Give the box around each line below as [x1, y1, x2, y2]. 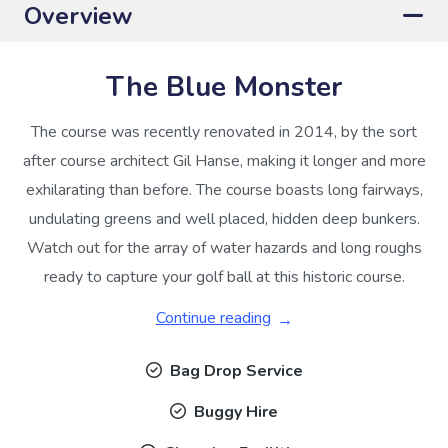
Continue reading [155, 307, 271, 329]
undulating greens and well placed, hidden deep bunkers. [28, 208, 420, 230]
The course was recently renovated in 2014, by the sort [31, 121, 417, 143]
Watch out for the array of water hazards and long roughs [26, 237, 422, 259]
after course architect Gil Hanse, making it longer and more [22, 150, 426, 172]
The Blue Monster [106, 68, 342, 106]
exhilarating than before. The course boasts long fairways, [25, 179, 423, 201]
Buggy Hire [194, 401, 278, 423]
